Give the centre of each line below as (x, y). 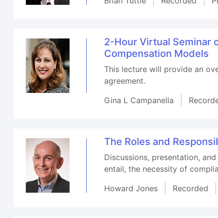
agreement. (125, 81)
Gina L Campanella (139, 100)
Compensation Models (157, 53)
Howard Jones (131, 188)
